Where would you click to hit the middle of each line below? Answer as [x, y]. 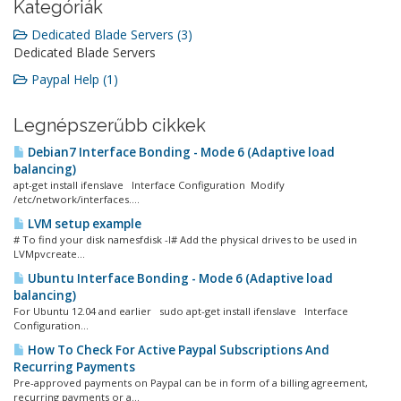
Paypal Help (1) [73, 79]
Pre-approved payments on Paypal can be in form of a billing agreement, [191, 383]
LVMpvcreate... [49, 254]
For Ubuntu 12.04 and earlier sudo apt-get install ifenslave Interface [181, 311]
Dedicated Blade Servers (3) [110, 34]
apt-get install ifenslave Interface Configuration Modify [149, 185]
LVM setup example [83, 224]
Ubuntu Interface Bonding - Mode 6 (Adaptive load [179, 278]
